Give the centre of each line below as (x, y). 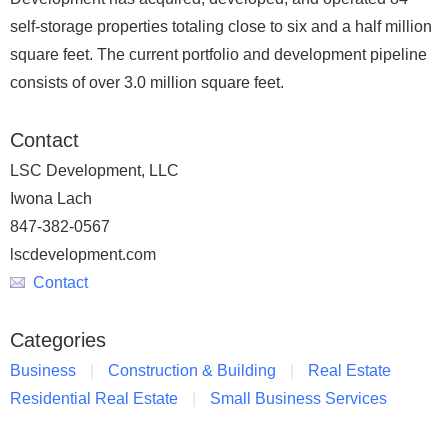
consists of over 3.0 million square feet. (147, 82)
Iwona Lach (51, 198)
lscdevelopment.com (83, 254)
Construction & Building (192, 370)
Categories (58, 339)
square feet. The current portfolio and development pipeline (218, 54)
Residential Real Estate (94, 398)
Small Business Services (298, 398)
